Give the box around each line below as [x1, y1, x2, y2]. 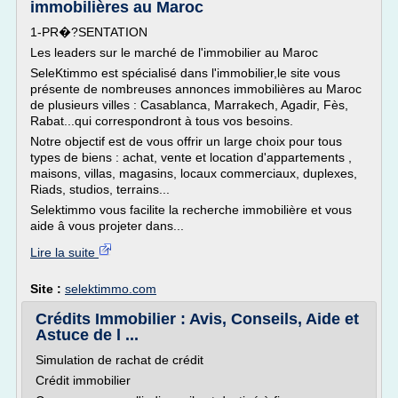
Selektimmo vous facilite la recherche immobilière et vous [30, 203, 352, 217]
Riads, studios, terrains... [30, 182, 170, 196]
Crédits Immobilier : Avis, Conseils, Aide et [36, 310, 359, 328]
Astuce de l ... [36, 326, 139, 344]
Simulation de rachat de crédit [36, 353, 203, 367]
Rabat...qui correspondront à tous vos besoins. [30, 114, 293, 128]
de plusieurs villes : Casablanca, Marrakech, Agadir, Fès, [30, 98, 348, 112]
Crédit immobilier [36, 373, 131, 387]
